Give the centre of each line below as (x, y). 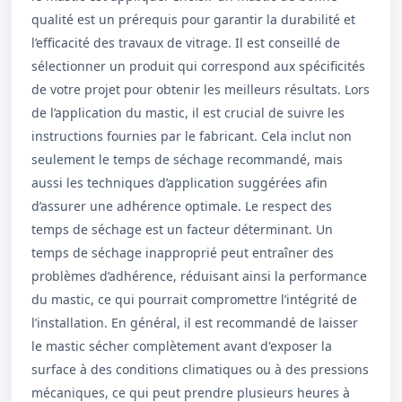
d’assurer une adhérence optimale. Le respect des (182, 206)
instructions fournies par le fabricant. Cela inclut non (192, 136)
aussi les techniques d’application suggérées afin (179, 183)
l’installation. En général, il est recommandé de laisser (195, 323)
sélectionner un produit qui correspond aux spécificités (198, 66)
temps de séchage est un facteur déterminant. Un (182, 229)
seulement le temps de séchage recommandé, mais (187, 159)
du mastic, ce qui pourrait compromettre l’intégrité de (194, 299)
